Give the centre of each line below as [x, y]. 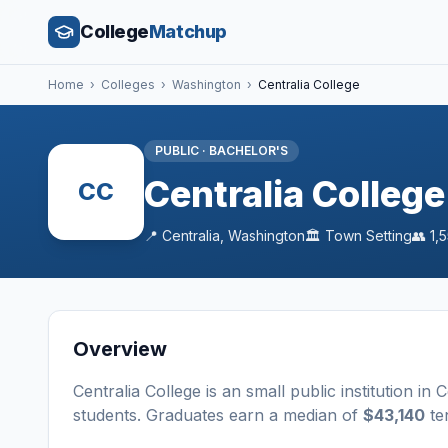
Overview [120, 349]
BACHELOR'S [248, 150]
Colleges [128, 84]
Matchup [187, 31]
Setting [387, 235]
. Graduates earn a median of [250, 415]
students [105, 415]
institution [377, 391]
